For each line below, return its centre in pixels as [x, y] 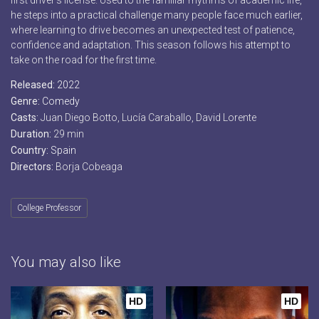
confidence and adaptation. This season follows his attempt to [151, 45]
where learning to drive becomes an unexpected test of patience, [153, 30]
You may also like [66, 262]
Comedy [61, 101]
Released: [34, 85]
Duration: [32, 134]
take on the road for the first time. [84, 60]
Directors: [33, 167]
